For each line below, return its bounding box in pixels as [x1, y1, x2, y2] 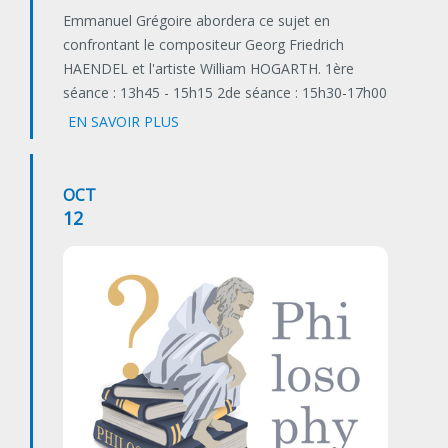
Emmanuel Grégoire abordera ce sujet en [63, 11, 330, 31]
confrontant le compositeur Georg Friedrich [63, 35, 344, 55]
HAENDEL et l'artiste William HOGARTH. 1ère [63, 59, 354, 79]
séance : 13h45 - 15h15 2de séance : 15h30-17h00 [63, 83, 387, 103]
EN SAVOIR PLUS [68, 112, 179, 132]
